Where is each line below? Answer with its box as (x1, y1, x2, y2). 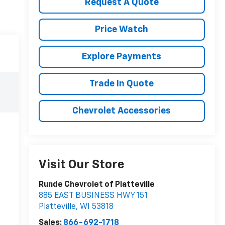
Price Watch (95, 25, 149, 34)
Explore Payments (82, 52, 162, 61)
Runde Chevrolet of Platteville (38, 181, 155, 189)
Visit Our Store (38, 159, 125, 171)
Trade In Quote (89, 79, 154, 88)
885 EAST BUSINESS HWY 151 (38, 192, 148, 200)
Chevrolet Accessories (72, 106, 171, 116)
